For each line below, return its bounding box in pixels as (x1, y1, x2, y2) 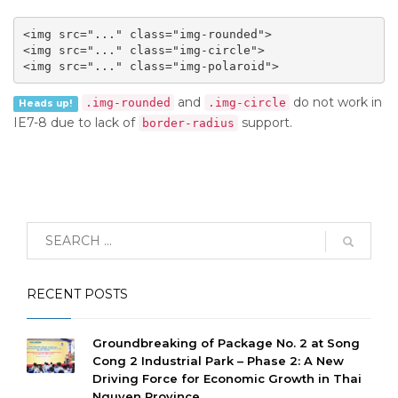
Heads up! (19, 98, 73, 109)
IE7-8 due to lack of (13, 115, 139, 131)
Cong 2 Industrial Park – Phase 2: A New (92, 354, 344, 368)
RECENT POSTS (27, 286, 128, 302)
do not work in (289, 94, 382, 110)
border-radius (142, 116, 235, 130)
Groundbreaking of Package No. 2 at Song (92, 336, 360, 350)
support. (238, 115, 292, 131)
